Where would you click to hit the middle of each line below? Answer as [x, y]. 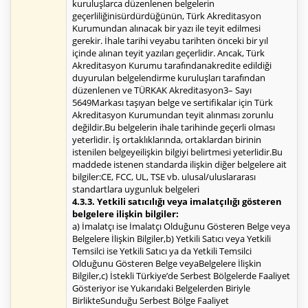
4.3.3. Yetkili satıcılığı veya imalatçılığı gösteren [177, 202]
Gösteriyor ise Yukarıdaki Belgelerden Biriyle [161, 288]
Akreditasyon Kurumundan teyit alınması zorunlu [173, 115]
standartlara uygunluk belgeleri [136, 189]
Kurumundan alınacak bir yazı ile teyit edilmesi [166, 29]
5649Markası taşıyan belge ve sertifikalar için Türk [173, 103]
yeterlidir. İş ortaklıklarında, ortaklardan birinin [167, 140]
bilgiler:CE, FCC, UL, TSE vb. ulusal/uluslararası [164, 177]
